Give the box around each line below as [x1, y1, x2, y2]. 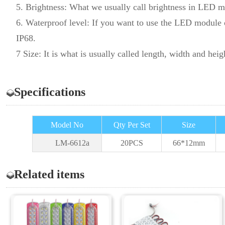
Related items [14, 168, 84, 181]
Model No [51, 121, 83, 130]
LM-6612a [55, 139, 89, 148]
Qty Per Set [113, 121, 150, 130]
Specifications [14, 85, 85, 99]
